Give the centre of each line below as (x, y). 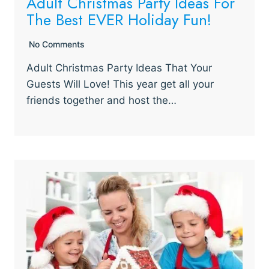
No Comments (57, 44)
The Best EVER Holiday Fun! (119, 20)
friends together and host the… (101, 100)
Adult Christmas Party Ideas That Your (119, 68)
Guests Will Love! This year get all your (120, 84)
